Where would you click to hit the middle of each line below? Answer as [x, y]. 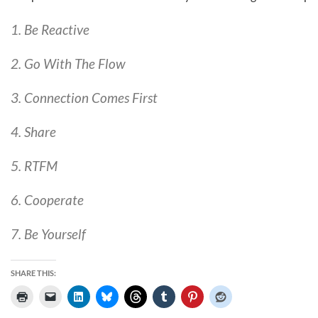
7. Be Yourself [48, 234]
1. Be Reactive [50, 29]
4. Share [33, 132]
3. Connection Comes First [84, 98]
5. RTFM [34, 166]
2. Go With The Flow [68, 64]
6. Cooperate [47, 200]
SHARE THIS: [33, 273]
